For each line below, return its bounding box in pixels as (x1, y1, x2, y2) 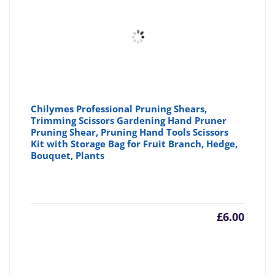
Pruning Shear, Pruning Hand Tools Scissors (31, 126, 229, 139)
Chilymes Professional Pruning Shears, (31, 103, 207, 115)
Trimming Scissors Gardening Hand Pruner (31, 114, 227, 127)
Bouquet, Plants (31, 149, 105, 162)
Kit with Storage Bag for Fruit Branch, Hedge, (31, 137, 238, 150)
